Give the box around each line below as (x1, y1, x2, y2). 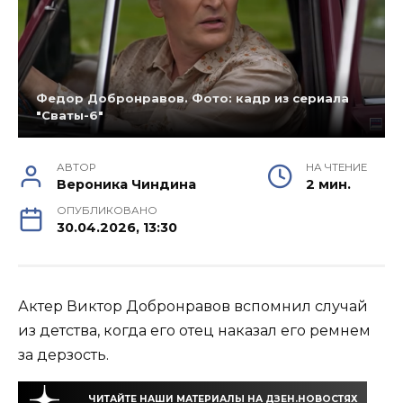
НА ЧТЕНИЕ (306, 161, 367, 175)
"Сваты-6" (36, 108, 103, 123)
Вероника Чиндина (57, 176, 197, 193)
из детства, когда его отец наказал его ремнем (18, 322, 371, 340)
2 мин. (306, 176, 351, 193)
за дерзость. (18, 346, 109, 364)
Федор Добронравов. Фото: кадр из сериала (36, 91, 349, 106)
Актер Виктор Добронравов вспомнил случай (18, 298, 368, 316)
